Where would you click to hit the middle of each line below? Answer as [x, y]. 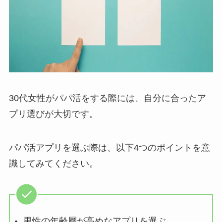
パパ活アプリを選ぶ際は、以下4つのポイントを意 [109, 148]
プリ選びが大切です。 [53, 114]
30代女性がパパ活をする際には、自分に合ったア [107, 98]
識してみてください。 [53, 164]
